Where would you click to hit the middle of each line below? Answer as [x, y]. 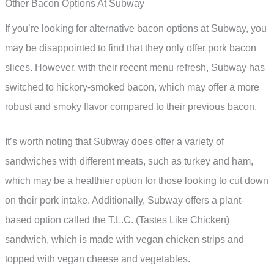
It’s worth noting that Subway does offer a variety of [114, 142]
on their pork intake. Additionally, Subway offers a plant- [124, 201]
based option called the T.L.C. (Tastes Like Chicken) [117, 220]
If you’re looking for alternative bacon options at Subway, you [136, 28]
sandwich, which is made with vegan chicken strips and [124, 240]
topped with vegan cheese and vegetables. [98, 259]
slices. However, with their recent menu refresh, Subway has [135, 67]
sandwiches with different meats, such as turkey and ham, [129, 161]
